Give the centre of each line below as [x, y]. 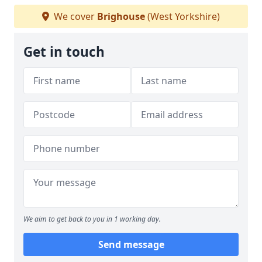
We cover [74, 16]
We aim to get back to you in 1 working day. [92, 219]
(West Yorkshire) [182, 16]
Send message [131, 244]
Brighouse [121, 16]
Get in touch [64, 52]
